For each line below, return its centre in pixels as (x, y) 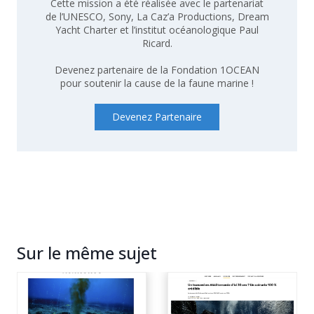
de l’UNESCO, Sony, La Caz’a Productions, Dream (157, 16)
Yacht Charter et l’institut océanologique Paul (157, 29)
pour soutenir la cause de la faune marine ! (157, 83)
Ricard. (157, 43)
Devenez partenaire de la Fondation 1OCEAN (157, 69)
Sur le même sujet (87, 252)
